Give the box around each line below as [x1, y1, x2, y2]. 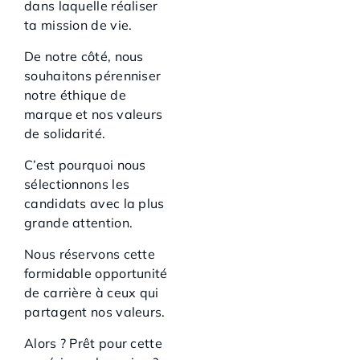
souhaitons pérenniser [24, 67, 162, 84]
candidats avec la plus [24, 195, 165, 212]
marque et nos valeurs [24, 106, 163, 123]
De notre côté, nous [24, 48, 144, 65]
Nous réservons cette [24, 246, 156, 263]
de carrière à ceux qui [24, 284, 159, 301]
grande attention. [24, 215, 133, 231]
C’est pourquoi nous [24, 157, 146, 174]
